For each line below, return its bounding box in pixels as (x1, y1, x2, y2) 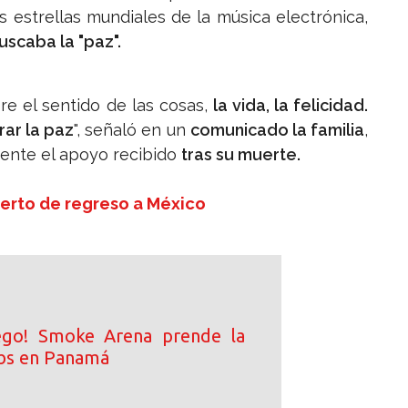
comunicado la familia (189, 120, 365, 140)
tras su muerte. (181, 145, 301, 165)
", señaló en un (74, 120, 190, 140)
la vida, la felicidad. (212, 96, 369, 116)
